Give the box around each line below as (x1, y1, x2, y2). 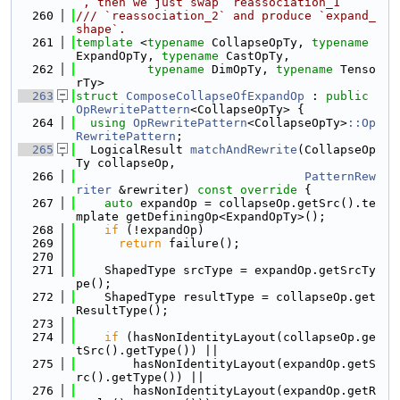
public (326, 89, 369, 103)
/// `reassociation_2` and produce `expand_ (76, 9, 376, 22)
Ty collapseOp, (76, 156, 176, 170)
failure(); (162, 237, 240, 250)
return (119, 237, 162, 250)
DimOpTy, (204, 62, 276, 76)
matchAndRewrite (190, 143, 297, 156)
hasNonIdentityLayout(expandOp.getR (76, 384, 376, 397)
